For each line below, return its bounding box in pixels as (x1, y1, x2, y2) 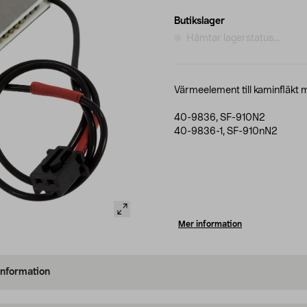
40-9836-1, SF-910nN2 (174, 126, 278, 136)
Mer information (178, 219, 242, 228)
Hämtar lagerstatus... (186, 33, 280, 43)
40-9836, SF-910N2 (174, 112, 265, 123)
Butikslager (174, 16, 225, 26)
